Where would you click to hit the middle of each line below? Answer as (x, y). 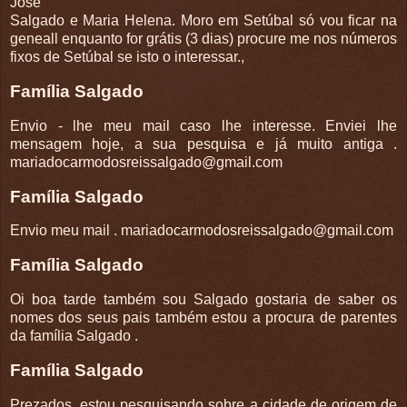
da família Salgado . (74, 336)
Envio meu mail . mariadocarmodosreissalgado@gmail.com (202, 231)
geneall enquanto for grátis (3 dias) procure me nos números (203, 39)
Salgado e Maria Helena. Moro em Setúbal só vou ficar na (203, 21)
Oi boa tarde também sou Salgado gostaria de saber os (203, 300)
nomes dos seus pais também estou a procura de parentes (203, 318)
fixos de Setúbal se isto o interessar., (127, 57)
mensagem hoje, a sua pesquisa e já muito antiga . (203, 144)
